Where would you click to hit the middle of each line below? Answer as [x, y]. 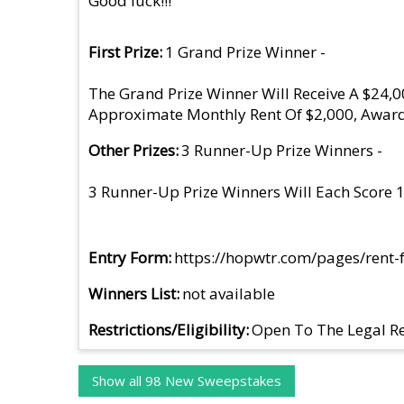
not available [229, 293]
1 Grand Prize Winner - [246, 51]
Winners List [132, 293]
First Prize [124, 51]
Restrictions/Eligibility [167, 329]
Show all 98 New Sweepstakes [186, 381]
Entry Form [128, 257]
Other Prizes [132, 150]
